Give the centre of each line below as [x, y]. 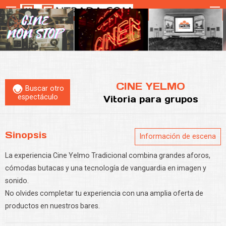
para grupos [168, 100]
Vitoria [121, 100]
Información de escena [178, 136]
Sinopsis [26, 135]
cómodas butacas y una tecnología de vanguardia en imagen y [106, 168]
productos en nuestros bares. [52, 206]
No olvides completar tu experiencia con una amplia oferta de [104, 193]
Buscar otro [43, 89]
